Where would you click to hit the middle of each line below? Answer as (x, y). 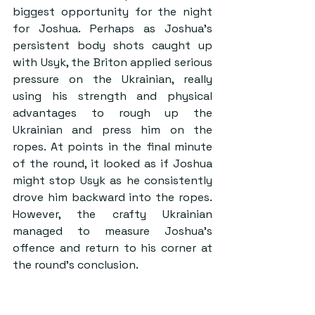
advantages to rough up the (112, 112)
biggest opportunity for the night (112, 11)
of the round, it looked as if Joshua (112, 163)
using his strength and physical (112, 96)
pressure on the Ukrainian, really (112, 79)
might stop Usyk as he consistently (112, 180)
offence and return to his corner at (112, 247)
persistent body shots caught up (112, 45)
